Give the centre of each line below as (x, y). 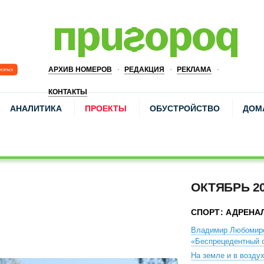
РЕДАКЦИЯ (144, 70)
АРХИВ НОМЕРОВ (80, 70)
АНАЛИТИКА (36, 108)
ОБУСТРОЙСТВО (185, 108)
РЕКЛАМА (194, 70)
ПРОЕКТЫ (106, 108)
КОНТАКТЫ (68, 92)
